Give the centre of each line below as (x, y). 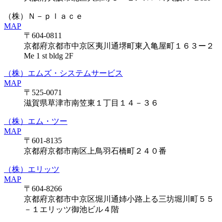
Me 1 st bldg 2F (49, 55)
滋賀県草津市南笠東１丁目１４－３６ (91, 103)
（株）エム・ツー (36, 121)
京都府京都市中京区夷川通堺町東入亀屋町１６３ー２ (119, 46)
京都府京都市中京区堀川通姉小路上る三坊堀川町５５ (119, 199)
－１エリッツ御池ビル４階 (71, 209)
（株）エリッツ (32, 169)
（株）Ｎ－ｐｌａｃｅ (44, 16)
